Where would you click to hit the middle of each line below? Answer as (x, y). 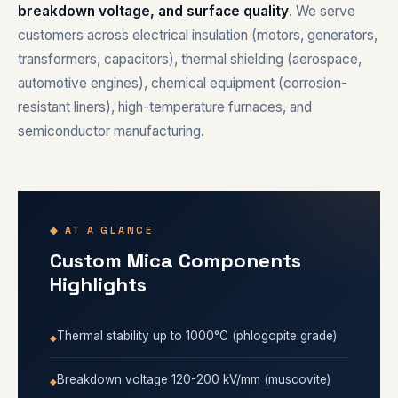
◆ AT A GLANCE (102, 230)
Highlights (98, 284)
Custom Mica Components (175, 260)
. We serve (322, 11)
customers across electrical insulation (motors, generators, (198, 35)
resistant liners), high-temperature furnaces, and (165, 107)
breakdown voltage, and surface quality (153, 11)
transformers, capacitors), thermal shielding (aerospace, (190, 59)
